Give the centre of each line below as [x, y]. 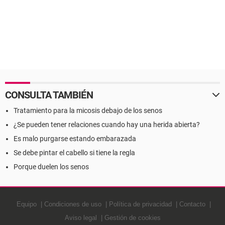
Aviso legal [81, 218]
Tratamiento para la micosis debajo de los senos [88, 110]
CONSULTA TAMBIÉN [49, 95]
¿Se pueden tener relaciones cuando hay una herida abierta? [107, 125]
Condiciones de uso [73, 204]
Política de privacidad [140, 204]
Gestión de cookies [132, 218]
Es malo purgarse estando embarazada [75, 139]
